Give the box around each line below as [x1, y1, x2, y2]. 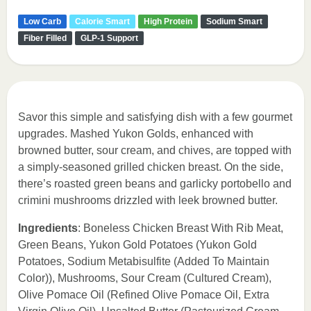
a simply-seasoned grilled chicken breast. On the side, [18, 161, 283, 173]
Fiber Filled [24, 33, 67, 43]
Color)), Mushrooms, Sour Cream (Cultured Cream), [18, 272, 271, 284]
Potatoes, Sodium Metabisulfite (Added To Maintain [18, 255, 269, 267]
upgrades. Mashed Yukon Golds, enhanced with [18, 128, 253, 140]
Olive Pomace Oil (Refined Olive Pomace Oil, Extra [18, 289, 269, 301]
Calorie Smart [75, 17, 130, 26]
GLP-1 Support [81, 33, 138, 43]
